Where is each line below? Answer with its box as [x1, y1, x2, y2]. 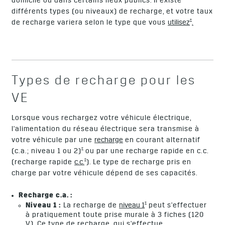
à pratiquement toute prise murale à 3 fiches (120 [26, 211, 204, 220]
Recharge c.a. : [19, 191, 75, 200]
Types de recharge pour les [12, 75, 196, 89]
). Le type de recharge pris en [86, 159, 192, 167]
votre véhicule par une [12, 137, 95, 145]
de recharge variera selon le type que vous [12, 19, 168, 27]
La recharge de [63, 202, 120, 210]
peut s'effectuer [147, 202, 207, 210]
